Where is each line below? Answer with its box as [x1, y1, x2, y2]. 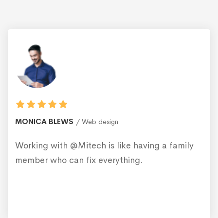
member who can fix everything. [15, 154, 143, 165]
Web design [82, 117, 118, 126]
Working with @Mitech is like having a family [15, 140, 194, 151]
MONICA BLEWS [15, 116, 73, 126]
